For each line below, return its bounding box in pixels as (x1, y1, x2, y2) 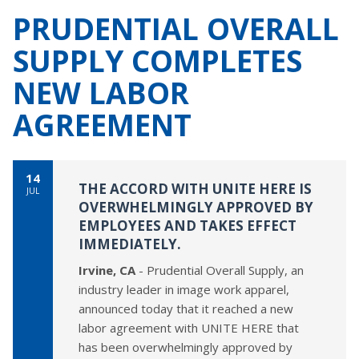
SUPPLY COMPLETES (13, 40, 302, 81)
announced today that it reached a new (79, 300, 293, 317)
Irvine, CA (79, 261, 135, 278)
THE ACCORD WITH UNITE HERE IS (79, 179, 312, 198)
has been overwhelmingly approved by (79, 338, 292, 355)
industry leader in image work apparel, (79, 280, 289, 297)
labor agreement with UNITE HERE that (79, 319, 299, 336)
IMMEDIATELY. (79, 235, 181, 253)
